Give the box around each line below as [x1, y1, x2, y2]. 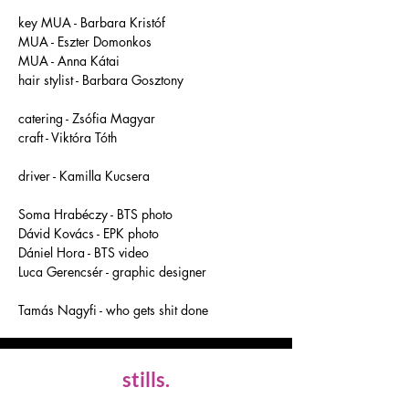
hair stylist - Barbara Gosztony [18, 71, 187, 89]
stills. [122, 367, 170, 392]
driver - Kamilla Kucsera [18, 167, 150, 184]
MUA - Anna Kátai [18, 52, 123, 69]
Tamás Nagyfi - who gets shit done [18, 301, 208, 319]
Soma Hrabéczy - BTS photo [18, 205, 173, 223]
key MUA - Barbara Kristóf [18, 14, 169, 31]
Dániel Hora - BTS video [18, 244, 149, 261]
